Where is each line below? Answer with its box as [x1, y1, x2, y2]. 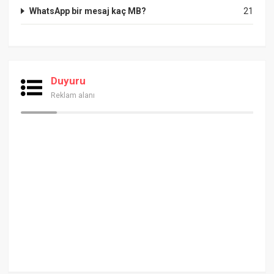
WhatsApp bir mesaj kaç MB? [29, 6, 147, 16]
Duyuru [51, 74, 86, 87]
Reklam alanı [51, 91, 95, 100]
